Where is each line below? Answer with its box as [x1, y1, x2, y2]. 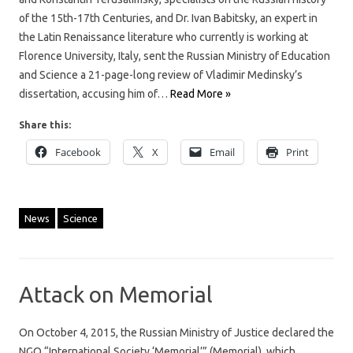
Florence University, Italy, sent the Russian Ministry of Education [19, 49, 330, 62]
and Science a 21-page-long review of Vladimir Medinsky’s [19, 68, 303, 81]
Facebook [55, 144, 101, 159]
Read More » [170, 87, 231, 100]
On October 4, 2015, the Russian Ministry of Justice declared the [19, 325, 334, 339]
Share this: [19, 119, 71, 130]
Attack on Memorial [19, 281, 213, 307]
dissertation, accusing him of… [19, 87, 170, 100]
